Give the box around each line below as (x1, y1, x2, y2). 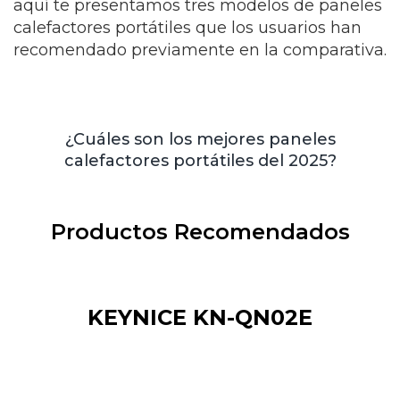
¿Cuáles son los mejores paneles (64, 129, 336, 149)
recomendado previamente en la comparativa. (13, 40, 387, 60)
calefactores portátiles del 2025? (63, 151, 337, 171)
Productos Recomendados (50, 219, 350, 245)
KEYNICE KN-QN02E (87, 304, 312, 330)
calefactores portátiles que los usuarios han (13, 18, 362, 37)
